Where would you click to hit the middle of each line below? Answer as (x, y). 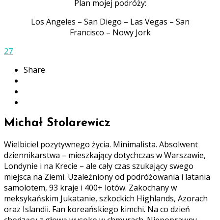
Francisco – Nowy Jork (110, 33)
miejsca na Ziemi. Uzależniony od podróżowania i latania (107, 177)
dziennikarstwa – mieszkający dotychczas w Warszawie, (105, 155)
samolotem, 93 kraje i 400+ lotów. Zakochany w (90, 188)
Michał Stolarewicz (57, 124)
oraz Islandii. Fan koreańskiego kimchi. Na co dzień (97, 209)
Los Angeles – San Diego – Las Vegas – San (110, 22)
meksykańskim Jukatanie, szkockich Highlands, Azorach (106, 199)
